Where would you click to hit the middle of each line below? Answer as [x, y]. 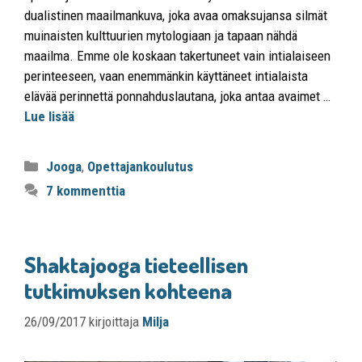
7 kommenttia [86, 190]
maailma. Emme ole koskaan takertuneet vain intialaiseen [177, 55]
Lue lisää [49, 116]
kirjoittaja [116, 322]
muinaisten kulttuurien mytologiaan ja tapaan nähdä [161, 35]
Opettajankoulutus [141, 166]
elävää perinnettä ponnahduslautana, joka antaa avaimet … [177, 96]
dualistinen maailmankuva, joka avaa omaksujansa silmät [176, 15]
